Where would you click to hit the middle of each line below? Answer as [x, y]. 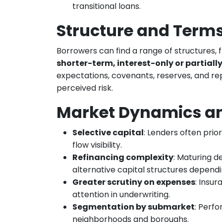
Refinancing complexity [123, 157]
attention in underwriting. [121, 194]
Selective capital [108, 132]
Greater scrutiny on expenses [134, 182]
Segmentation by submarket [134, 207]
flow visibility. [97, 145]
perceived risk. [85, 88]
